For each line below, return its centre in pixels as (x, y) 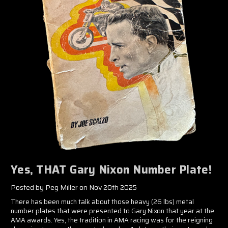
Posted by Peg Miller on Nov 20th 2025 (74, 187)
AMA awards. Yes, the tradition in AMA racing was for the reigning (112, 220)
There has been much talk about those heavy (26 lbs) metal (102, 202)
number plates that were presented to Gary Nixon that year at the (112, 211)
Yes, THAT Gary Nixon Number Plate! (111, 169)
